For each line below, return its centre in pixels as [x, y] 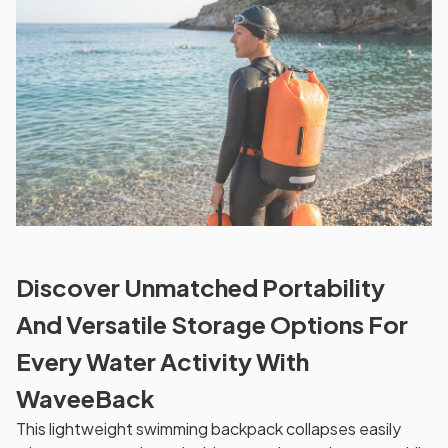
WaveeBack [85, 397]
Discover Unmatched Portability [200, 286]
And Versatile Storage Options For [212, 323]
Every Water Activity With [162, 360]
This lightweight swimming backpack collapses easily [208, 428]
